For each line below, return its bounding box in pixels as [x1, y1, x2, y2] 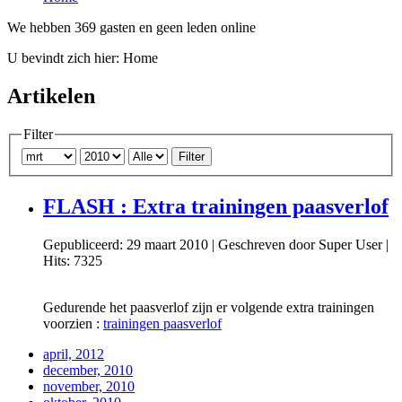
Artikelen [7, 83, 95, 108]
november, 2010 [43, 379, 135, 394]
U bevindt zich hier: [7, 49, 123, 66]
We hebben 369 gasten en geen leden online [7, 19, 256, 35]
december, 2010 [43, 363, 133, 378]
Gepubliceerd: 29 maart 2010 [43, 237, 208, 252]
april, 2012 [43, 346, 104, 362]
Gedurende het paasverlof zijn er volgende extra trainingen [43, 300, 374, 315]
